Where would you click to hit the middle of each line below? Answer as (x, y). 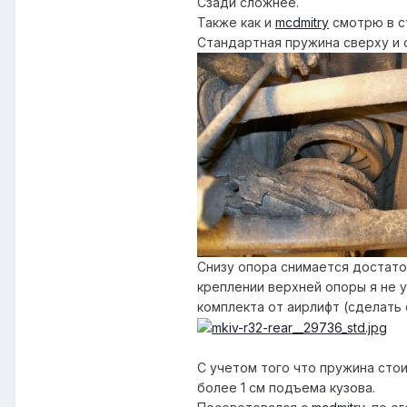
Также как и (236, 23)
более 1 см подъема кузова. (286, 388)
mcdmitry (302, 23)
